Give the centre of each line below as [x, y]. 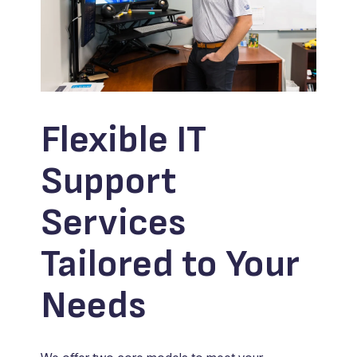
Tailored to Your [170, 265]
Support [108, 182]
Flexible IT [123, 140]
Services [113, 223]
